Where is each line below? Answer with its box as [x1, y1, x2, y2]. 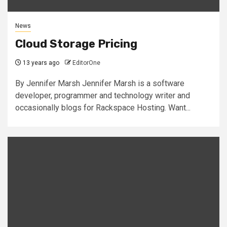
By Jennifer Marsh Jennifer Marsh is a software [15, 78, 184, 88]
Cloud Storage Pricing [15, 36, 137, 51]
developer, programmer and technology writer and [15, 90, 190, 100]
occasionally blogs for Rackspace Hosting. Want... [15, 102, 191, 112]
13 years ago [21, 59, 59, 66]
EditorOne [72, 59, 100, 66]
